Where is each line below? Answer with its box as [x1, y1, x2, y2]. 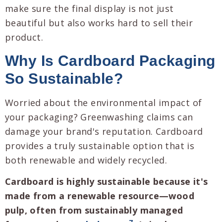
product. [5, 31, 44, 44]
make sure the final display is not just [5, 2, 174, 15]
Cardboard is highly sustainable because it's [5, 175, 208, 188]
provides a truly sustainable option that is [5, 139, 195, 152]
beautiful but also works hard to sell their [5, 17, 193, 29]
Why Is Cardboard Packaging [5, 52, 216, 69]
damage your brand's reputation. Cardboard [5, 125, 203, 137]
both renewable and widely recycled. [5, 154, 167, 166]
